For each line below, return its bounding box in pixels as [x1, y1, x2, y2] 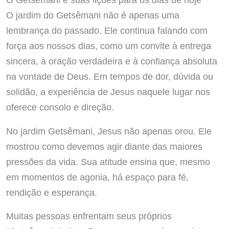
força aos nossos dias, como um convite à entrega [6, 40, 211, 52]
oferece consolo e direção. [6, 102, 114, 113]
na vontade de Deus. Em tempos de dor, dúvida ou [6, 71, 213, 82]
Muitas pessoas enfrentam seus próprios [6, 211, 172, 222]
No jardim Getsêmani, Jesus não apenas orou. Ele [6, 125, 212, 136]
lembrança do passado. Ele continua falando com [6, 25, 208, 36]
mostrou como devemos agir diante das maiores [6, 141, 202, 152]
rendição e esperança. [6, 187, 97, 198]
